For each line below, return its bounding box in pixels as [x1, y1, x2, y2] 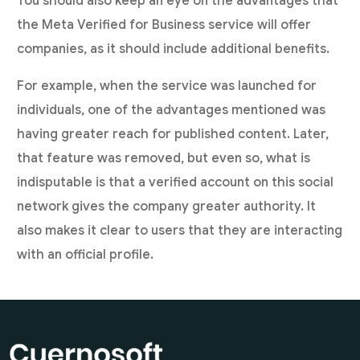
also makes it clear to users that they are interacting [17, 223, 343, 239]
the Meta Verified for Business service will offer [17, 17, 312, 34]
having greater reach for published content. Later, [17, 126, 329, 143]
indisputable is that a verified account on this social [17, 174, 334, 191]
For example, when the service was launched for [17, 78, 317, 95]
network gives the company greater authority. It [17, 198, 317, 215]
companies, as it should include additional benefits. [17, 41, 330, 58]
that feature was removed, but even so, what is [17, 150, 311, 167]
